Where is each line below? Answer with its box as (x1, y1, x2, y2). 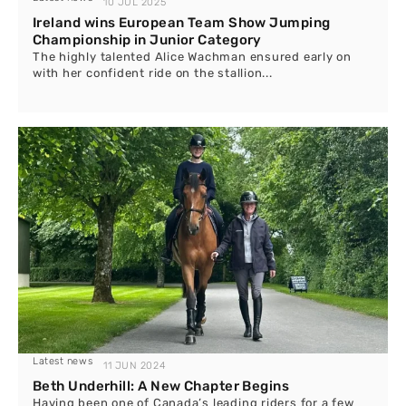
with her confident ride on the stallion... (33, 66, 273, 80)
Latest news (33, 355, 93, 367)
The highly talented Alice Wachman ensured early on (33, 50, 352, 63)
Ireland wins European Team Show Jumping (33, 14, 331, 31)
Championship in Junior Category (33, 32, 262, 48)
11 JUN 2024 (103, 360, 167, 372)
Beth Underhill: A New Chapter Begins (33, 378, 290, 394)
